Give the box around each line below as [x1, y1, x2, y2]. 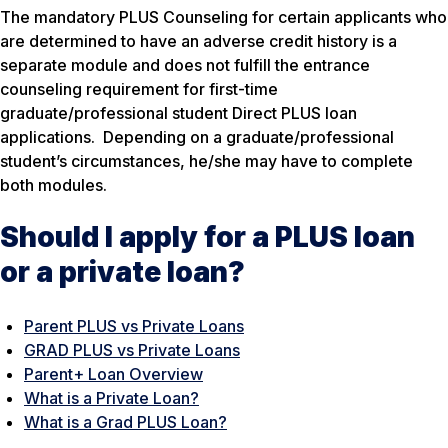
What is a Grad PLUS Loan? [24, 411, 227, 432]
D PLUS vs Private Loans [58, 339, 240, 360]
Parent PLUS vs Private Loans [24, 315, 244, 336]
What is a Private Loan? [24, 387, 199, 408]
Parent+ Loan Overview [24, 363, 203, 384]
